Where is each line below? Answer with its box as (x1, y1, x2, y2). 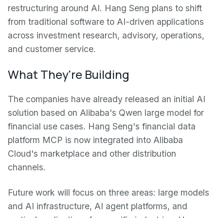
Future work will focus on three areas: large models (8, 187, 209, 198)
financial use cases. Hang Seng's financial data (8, 121, 196, 131)
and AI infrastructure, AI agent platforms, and (8, 201, 187, 211)
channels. (8, 162, 46, 172)
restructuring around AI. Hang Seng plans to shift (8, 3, 202, 13)
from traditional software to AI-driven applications (8, 17, 204, 27)
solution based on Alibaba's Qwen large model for (8, 108, 204, 118)
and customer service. (8, 44, 96, 54)
